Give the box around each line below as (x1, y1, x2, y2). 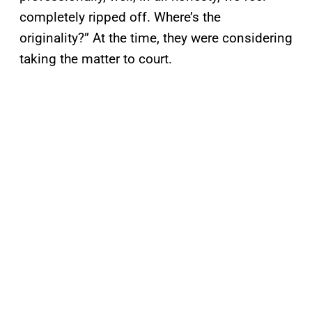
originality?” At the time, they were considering (19, 30, 292, 47)
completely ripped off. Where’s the (19, 9, 221, 26)
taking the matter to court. (19, 51, 172, 68)
